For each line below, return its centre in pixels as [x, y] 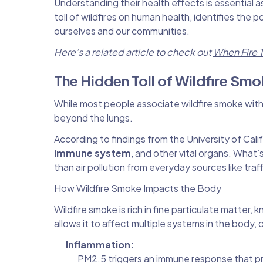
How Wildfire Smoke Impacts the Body [138, 188]
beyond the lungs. [94, 117]
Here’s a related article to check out [134, 52]
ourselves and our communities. [122, 31]
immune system [92, 153]
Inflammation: [100, 244]
